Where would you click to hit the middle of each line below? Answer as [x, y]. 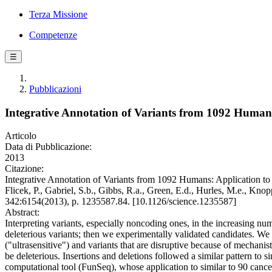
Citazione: [24, 169]
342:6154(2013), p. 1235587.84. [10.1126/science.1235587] [121, 202]
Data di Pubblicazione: [48, 147]
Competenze [53, 35]
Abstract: [22, 212]
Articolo [21, 136]
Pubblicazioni [55, 89]
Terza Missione [58, 14]
